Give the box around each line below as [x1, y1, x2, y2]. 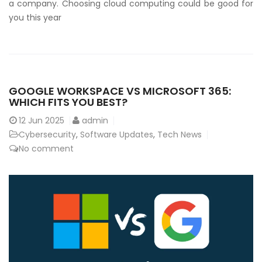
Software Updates [80, 128, 153, 140]
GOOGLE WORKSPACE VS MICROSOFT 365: [9, 83, 231, 98]
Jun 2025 [28, 114, 64, 126]
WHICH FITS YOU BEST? [9, 94, 127, 109]
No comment [19, 142, 74, 154]
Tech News [157, 128, 202, 140]
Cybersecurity [19, 128, 76, 140]
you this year [9, 11, 61, 23]
